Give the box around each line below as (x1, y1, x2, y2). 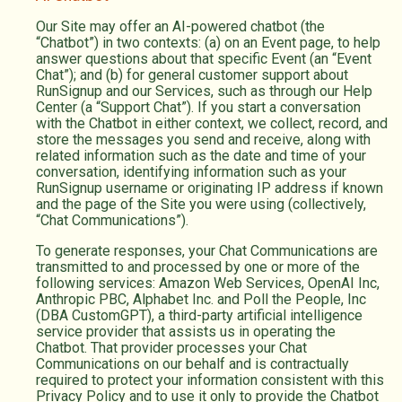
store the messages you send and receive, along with (36, 131, 371, 149)
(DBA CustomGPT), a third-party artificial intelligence (36, 307, 363, 325)
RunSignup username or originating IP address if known (36, 179, 383, 197)
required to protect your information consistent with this (36, 371, 384, 389)
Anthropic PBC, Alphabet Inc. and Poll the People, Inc (36, 291, 366, 309)
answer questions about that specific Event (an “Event (36, 50, 371, 68)
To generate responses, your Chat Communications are (36, 242, 378, 260)
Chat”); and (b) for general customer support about (36, 66, 348, 84)
